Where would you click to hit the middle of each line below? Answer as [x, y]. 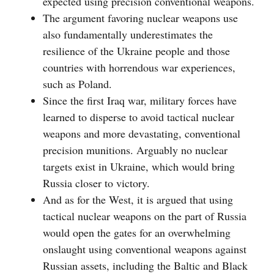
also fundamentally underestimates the [128, 35]
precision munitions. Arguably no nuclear [135, 150]
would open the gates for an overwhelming [137, 233]
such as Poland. [77, 84]
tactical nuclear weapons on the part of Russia [145, 216]
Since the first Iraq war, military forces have [140, 101]
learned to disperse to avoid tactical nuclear [139, 117]
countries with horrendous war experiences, [139, 68]
